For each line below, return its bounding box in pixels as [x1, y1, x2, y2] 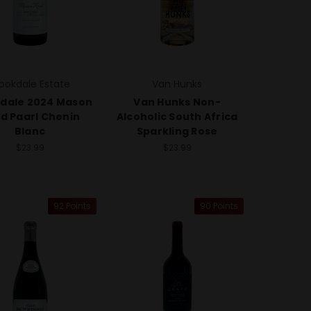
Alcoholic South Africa [116, 110, 238, 124]
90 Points [199, 200, 238, 212]
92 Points [53, 200, 91, 212]
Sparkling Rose [136, 124, 218, 139]
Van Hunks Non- [133, 95, 221, 110]
